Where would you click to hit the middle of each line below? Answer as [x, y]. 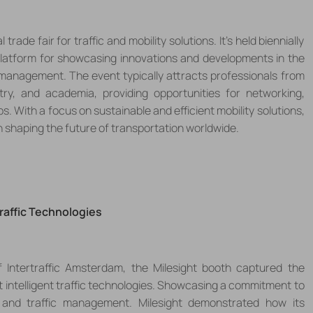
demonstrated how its [246, 302]
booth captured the [253, 267]
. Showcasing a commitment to [228, 285]
